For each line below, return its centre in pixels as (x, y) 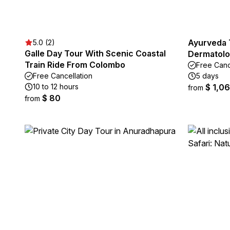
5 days (207, 76)
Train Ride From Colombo (75, 65)
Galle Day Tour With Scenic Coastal (95, 53)
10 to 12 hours (56, 87)
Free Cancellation (63, 76)
